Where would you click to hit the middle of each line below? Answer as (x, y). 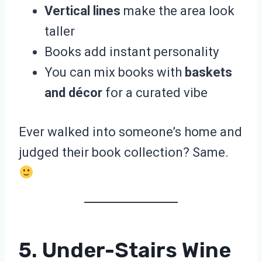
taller (60, 32)
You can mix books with (115, 73)
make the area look (177, 11)
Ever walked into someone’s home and (130, 132)
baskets (208, 73)
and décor (73, 93)
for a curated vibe (155, 93)
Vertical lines (82, 11)
